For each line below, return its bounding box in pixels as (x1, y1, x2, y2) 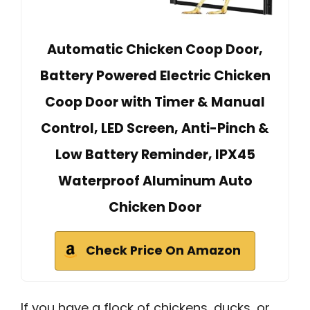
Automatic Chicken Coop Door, (47, 40, 263, 60)
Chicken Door (109, 198, 201, 217)
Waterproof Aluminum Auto (57, 172, 253, 191)
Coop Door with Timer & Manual (45, 93, 265, 112)
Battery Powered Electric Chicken (39, 66, 271, 86)
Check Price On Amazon (86, 242, 241, 259)
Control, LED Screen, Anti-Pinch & (41, 119, 269, 138)
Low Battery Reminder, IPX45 (55, 145, 255, 165)
